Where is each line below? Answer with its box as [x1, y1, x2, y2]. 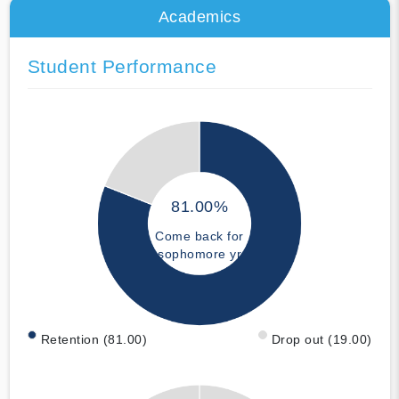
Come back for [155, 229, 244, 244]
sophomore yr [158, 247, 241, 262]
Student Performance [27, 55, 216, 77]
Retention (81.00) [40, 331, 147, 346]
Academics [158, 7, 241, 26]
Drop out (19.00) [271, 331, 372, 346]
